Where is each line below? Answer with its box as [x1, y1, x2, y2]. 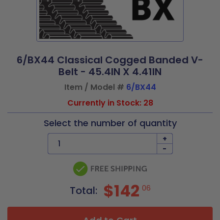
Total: [69, 184, 100, 197]
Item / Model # [64, 82, 126, 93]
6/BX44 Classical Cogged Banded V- [17, 53, 203, 67]
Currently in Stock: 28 [67, 97, 153, 109]
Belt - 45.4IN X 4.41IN [58, 65, 162, 79]
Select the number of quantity [43, 117, 177, 129]
